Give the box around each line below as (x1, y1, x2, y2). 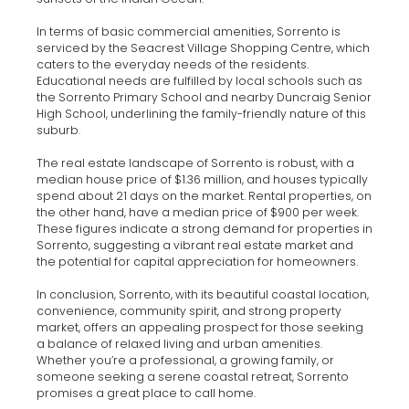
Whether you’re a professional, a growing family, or (37, 351, 334, 368)
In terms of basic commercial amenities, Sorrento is (37, 23, 341, 39)
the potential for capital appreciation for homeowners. (37, 253, 358, 269)
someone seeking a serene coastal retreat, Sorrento (37, 368, 349, 384)
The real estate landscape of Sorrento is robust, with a (37, 154, 354, 171)
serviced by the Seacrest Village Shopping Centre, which (37, 39, 370, 56)
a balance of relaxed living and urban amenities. (37, 335, 322, 351)
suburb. (37, 121, 80, 138)
